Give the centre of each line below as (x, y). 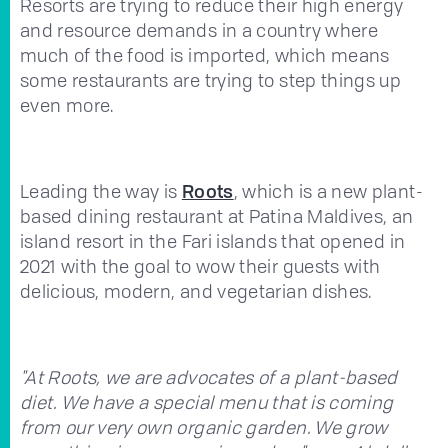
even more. (67, 104)
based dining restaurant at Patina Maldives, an (217, 215)
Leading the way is (101, 190)
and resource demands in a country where (199, 29)
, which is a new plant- (328, 190)
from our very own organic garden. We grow (204, 426)
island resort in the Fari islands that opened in (213, 240)
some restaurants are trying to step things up (211, 79)
